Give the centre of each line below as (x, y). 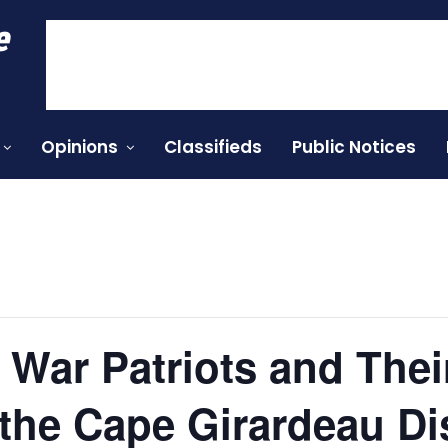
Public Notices (354, 147)
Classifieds (213, 147)
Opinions (79, 147)
